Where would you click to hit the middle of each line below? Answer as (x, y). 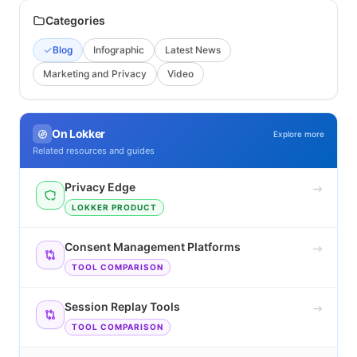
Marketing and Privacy (95, 74)
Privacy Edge (100, 187)
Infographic (119, 50)
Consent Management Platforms (153, 247)
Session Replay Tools (122, 307)
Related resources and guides (94, 151)
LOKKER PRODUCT (114, 208)
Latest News (193, 50)
